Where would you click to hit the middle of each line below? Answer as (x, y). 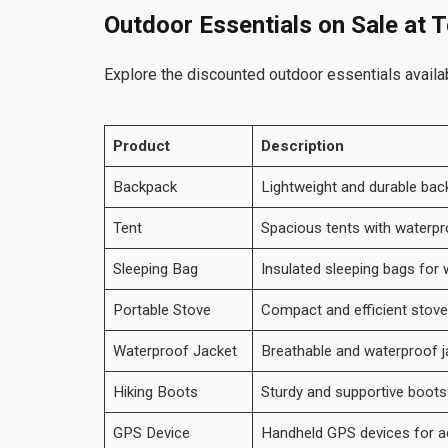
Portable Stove (161, 309)
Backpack (144, 186)
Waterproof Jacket (174, 350)
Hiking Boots (155, 391)
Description (302, 145)
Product (141, 145)
